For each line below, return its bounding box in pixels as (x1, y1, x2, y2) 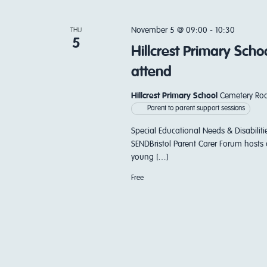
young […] (131, 153, 168, 162)
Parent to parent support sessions (147, 105, 245, 112)
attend (131, 65, 172, 79)
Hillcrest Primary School (131, 92, 220, 100)
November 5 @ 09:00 (131, 26, 207, 35)
